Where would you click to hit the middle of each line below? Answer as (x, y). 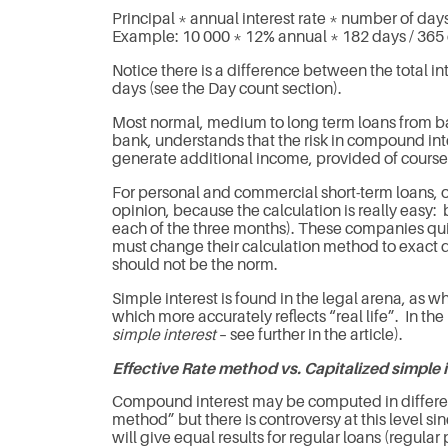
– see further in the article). (309, 334)
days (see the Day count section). (227, 89)
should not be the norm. (195, 264)
